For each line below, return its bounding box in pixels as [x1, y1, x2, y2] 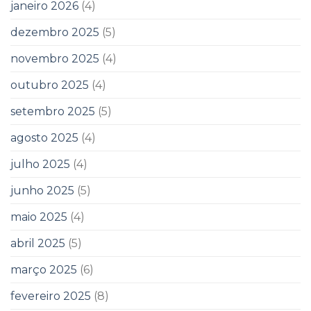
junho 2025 [10, 183, 74, 197]
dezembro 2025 [10, 25, 99, 39]
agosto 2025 [10, 131, 78, 144]
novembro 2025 [10, 51, 99, 65]
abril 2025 [10, 236, 65, 250]
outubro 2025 [10, 78, 89, 92]
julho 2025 [10, 157, 70, 171]
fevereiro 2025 [10, 289, 91, 303]
